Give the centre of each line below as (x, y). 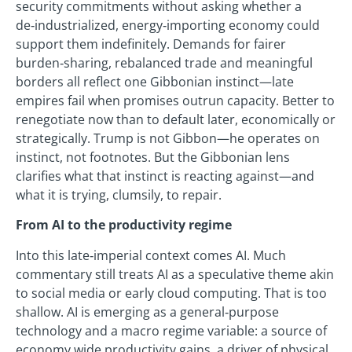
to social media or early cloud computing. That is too (171, 293)
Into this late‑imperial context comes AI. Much (151, 255)
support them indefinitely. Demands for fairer (151, 44)
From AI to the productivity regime (124, 225)
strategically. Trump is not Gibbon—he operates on (168, 138)
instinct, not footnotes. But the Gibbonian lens (153, 157)
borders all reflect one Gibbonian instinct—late (155, 82)
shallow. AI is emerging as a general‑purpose (147, 312)
